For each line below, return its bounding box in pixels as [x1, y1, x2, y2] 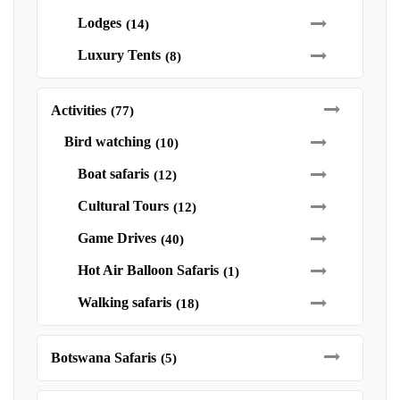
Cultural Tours [78, 198, 169, 213]
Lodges [78, 15, 121, 30]
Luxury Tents [78, 47, 161, 62]
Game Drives [78, 230, 156, 246]
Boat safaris [78, 166, 149, 181]
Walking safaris [78, 295, 171, 310]
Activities [51, 103, 106, 118]
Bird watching [64, 134, 151, 149]
